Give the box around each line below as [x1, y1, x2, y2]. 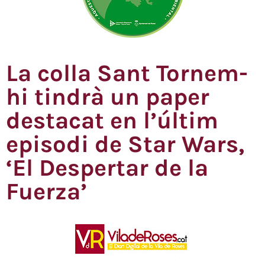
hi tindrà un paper [6, 83, 209, 111]
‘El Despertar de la [6, 154, 208, 182]
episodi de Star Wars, [6, 130, 244, 159]
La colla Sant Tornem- [6, 59, 248, 88]
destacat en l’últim [6, 106, 218, 135]
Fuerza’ [6, 177, 87, 206]
